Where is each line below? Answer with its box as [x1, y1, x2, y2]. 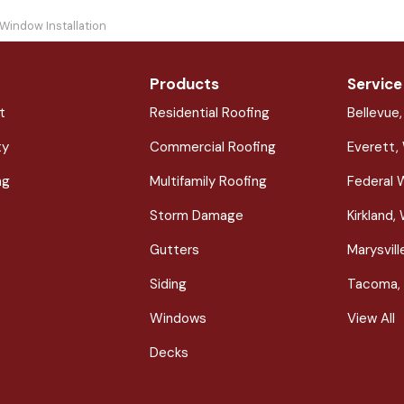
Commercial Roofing [149, 138, 276, 157]
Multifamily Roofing [149, 172, 267, 191]
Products [149, 74, 219, 95]
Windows [149, 309, 207, 328]
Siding [149, 275, 187, 294]
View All [347, 309, 396, 328]
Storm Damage [149, 207, 243, 225]
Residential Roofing [149, 104, 270, 123]
